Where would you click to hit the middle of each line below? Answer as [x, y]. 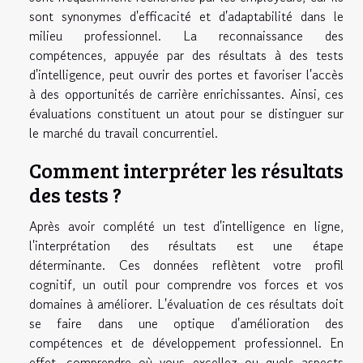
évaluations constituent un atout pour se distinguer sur [186, 114]
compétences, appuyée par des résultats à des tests [186, 56]
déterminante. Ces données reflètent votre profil [186, 265]
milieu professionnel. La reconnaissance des [186, 36]
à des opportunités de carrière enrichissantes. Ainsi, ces [186, 94]
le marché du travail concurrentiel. [124, 133]
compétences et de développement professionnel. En [186, 343]
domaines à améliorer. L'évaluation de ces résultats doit [186, 304]
